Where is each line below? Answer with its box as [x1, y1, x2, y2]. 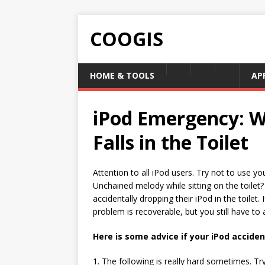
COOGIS [90, 26, 163, 51]
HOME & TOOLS [90, 70, 154, 81]
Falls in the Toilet [93, 130, 248, 155]
